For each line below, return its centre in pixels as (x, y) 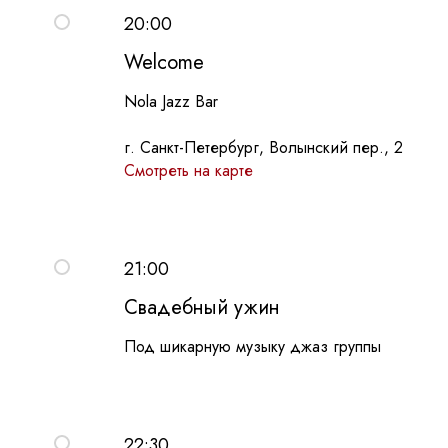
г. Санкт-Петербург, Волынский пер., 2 (263, 148)
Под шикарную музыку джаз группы (252, 347)
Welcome (164, 63)
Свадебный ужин (202, 308)
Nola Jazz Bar (171, 102)
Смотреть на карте (188, 171)
